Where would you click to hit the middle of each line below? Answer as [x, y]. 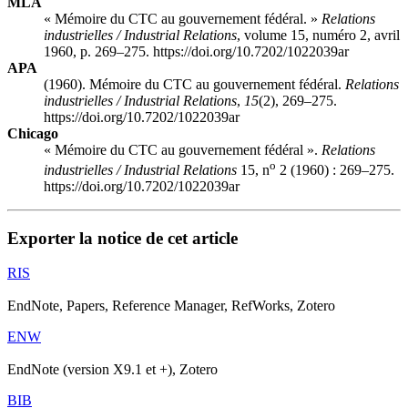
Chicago [33, 133]
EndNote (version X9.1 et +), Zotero [112, 370]
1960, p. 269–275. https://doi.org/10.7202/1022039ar [196, 51]
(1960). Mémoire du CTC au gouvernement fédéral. [194, 84]
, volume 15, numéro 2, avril [318, 35]
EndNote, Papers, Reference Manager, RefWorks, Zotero [171, 306]
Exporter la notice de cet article [122, 238]
